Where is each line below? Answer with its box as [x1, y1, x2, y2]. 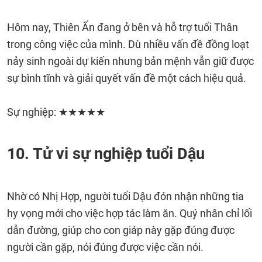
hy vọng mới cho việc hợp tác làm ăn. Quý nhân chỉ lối [7, 207, 252, 219]
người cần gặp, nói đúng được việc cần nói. [7, 241, 204, 253]
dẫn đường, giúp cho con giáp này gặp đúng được [7, 224, 235, 236]
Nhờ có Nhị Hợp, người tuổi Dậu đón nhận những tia [7, 190, 244, 202]
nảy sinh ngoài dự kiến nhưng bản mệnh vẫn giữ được [7, 55, 254, 67]
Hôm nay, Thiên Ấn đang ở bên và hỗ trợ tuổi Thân [7, 21, 238, 33]
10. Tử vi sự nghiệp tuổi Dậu [7, 144, 205, 163]
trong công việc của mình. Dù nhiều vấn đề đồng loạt [7, 38, 249, 50]
